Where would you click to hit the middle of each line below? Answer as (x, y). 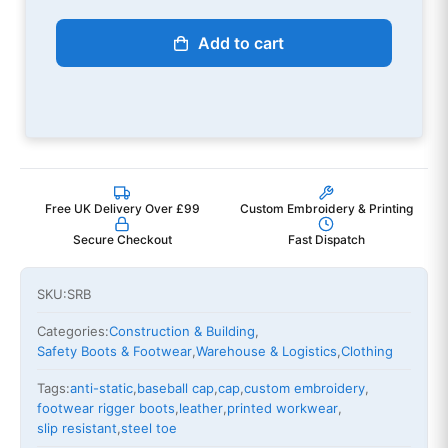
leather (201, 408)
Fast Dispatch (326, 240)
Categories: (73, 331)
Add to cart (240, 43)
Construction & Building (182, 331)
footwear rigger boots (106, 408)
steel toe (149, 428)
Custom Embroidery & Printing (326, 209)
